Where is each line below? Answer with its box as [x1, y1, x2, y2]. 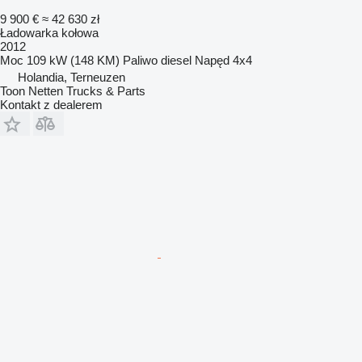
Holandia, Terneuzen [18, 69, 125, 84]
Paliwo [123, 53, 158, 67]
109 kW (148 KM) [27, 53, 120, 67]
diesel [161, 53, 192, 67]
